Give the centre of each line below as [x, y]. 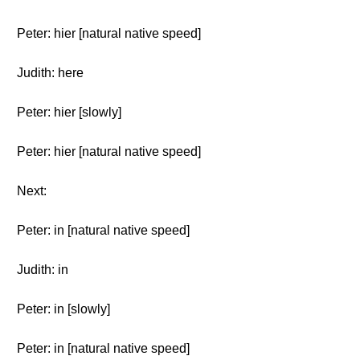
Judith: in [43, 270]
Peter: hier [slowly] [69, 112]
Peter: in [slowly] [63, 309]
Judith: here [50, 73]
